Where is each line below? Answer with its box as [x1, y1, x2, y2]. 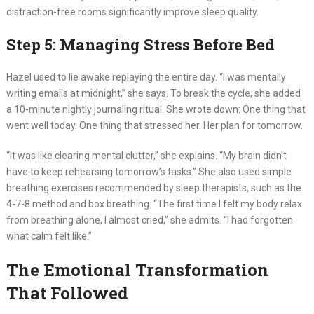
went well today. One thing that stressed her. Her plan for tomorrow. [6, 120, 303, 132]
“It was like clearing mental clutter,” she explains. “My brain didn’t [6, 150, 287, 162]
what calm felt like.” [6, 231, 92, 243]
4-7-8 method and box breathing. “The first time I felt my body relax [6, 198, 302, 210]
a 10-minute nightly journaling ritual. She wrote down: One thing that [6, 104, 306, 116]
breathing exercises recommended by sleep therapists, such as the [6, 182, 301, 194]
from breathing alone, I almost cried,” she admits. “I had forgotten [6, 214, 293, 226]
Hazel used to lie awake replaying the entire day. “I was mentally [6, 71, 286, 83]
